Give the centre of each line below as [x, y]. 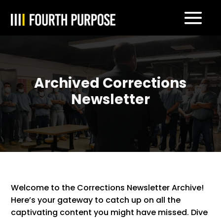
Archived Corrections [110, 83]
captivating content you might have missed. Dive [110, 212]
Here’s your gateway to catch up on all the [96, 200]
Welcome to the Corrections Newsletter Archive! [108, 188]
